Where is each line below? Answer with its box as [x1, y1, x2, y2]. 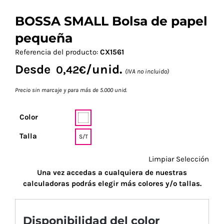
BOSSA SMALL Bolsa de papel [15, 13, 207, 28]
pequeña [15, 30, 72, 45]
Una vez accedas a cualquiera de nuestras [37, 167, 187, 177]
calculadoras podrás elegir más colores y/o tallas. [22, 178, 201, 188]
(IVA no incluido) [125, 67, 169, 75]
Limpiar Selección [148, 154, 209, 163]
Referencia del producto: [15, 47, 100, 56]
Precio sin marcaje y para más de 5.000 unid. [15, 86, 127, 93]
